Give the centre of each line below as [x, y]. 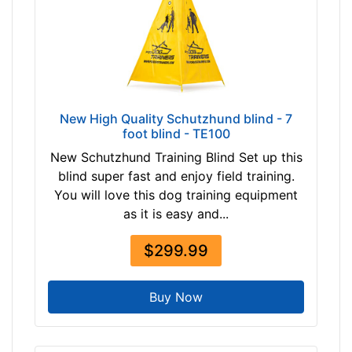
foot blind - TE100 [176, 134]
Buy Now [176, 297]
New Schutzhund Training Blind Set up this [176, 158]
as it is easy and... [176, 214]
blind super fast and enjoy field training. [176, 176]
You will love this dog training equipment [176, 195]
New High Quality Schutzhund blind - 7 [176, 119]
